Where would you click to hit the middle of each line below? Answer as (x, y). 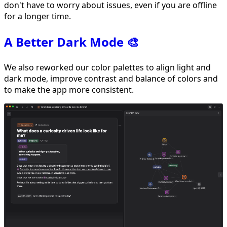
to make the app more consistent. (69, 89)
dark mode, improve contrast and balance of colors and (111, 78)
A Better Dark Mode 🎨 (71, 42)
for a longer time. (37, 16)
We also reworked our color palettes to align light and (107, 67)
